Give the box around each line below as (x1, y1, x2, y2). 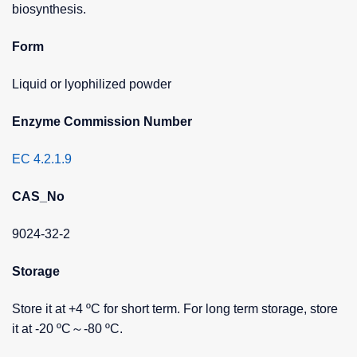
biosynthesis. (12, 2, 86, 16)
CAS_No (12, 189, 65, 203)
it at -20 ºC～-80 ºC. (12, 321, 123, 335)
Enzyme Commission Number (12, 114, 192, 128)
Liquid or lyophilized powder (12, 76, 171, 91)
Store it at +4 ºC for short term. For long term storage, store (12, 301, 338, 316)
